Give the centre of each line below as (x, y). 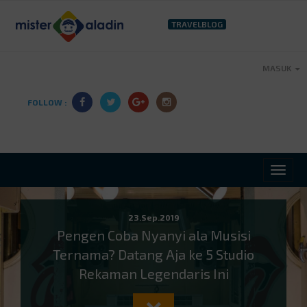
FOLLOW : (47, 102)
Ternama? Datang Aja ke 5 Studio (153, 254)
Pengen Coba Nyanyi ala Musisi (153, 235)
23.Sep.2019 (153, 217)
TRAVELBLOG (197, 24)
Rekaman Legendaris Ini (153, 273)
